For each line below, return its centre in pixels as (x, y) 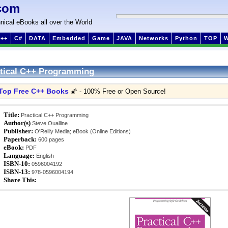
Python (186, 38)
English (44, 156)
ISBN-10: (17, 164)
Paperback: (20, 139)
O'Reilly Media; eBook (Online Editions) (82, 131)
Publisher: (18, 131)
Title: (11, 115)
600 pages (50, 139)
